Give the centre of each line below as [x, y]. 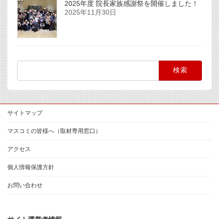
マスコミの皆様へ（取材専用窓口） [54, 131]
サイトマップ [25, 113]
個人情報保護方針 [31, 167]
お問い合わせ [25, 186]
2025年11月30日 [90, 12]
